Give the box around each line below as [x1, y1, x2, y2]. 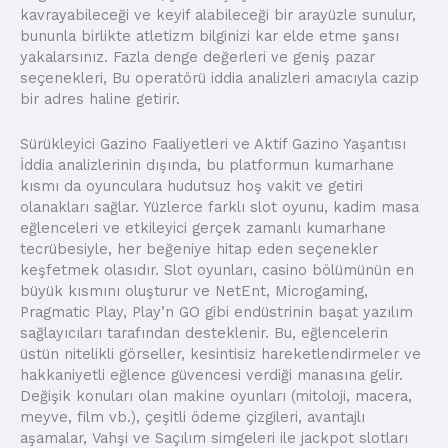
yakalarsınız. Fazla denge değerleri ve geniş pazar [20, 48, 375, 67]
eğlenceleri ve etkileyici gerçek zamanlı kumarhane [20, 218, 386, 237]
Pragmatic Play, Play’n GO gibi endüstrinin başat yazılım [20, 302, 413, 321]
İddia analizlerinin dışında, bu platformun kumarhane [20, 155, 394, 174]
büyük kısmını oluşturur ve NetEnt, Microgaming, [20, 281, 368, 300]
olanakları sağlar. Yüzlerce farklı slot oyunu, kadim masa [20, 197, 419, 216]
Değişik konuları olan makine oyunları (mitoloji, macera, [20, 386, 412, 405]
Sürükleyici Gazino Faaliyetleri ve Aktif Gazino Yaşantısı [20, 134, 406, 153]
